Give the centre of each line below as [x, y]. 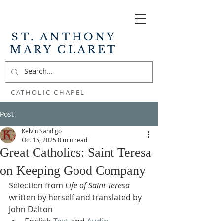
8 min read [73, 140]
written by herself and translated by [76, 197]
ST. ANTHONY [64, 37]
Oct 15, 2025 [39, 140]
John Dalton [31, 209]
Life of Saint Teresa [97, 185]
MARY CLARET [64, 50]
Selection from [37, 185]
